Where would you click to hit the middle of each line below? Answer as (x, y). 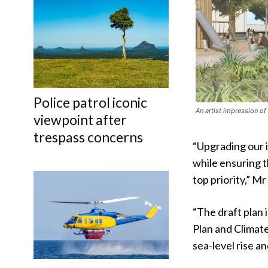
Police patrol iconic (90, 102)
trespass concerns (88, 137)
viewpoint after (80, 119)
